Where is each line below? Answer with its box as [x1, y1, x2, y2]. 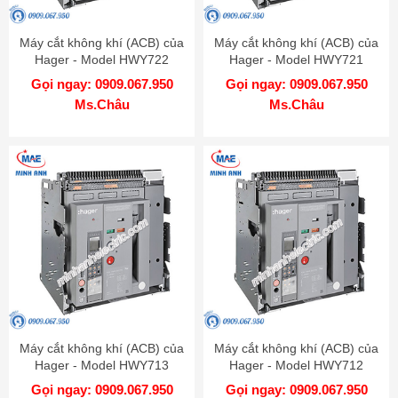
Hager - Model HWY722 [35, 52, 169, 67]
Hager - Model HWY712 [229, 357, 363, 372]
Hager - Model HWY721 [229, 52, 363, 67]
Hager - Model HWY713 [35, 357, 169, 372]
